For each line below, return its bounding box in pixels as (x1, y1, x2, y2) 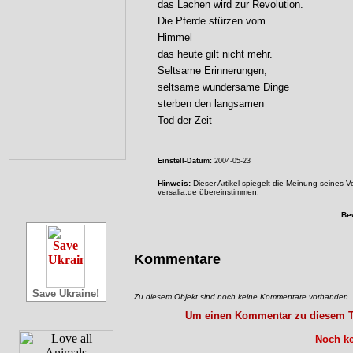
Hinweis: (158, 179, 191, 188)
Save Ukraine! (32, 288, 99, 299)
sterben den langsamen (158, 98, 264, 110)
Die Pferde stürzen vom (158, 15, 266, 27)
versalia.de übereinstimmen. (158, 188, 259, 196)
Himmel (158, 32, 192, 43)
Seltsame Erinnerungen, (158, 65, 267, 76)
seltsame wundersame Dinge (158, 81, 289, 93)
